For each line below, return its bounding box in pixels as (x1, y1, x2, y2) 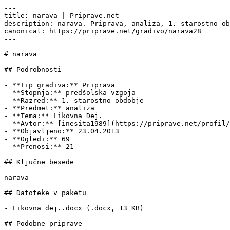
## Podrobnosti (4, 66, 62, 73)
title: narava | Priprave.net (4, 12, 119, 20)
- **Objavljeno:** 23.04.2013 (4, 127, 119, 135)
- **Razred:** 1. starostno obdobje (4, 97, 144, 104)
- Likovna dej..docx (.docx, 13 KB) (4, 204, 144, 212)
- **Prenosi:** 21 (4, 143, 74, 150)
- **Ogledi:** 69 (4, 135, 70, 143)
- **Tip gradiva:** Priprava (4, 81, 115, 89)
